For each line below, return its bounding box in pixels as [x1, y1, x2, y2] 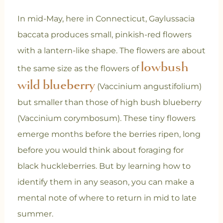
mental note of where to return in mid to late [17, 193, 197, 203]
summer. [17, 209, 53, 219]
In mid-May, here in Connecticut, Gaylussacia [17, 14, 195, 23]
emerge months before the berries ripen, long [17, 129, 201, 139]
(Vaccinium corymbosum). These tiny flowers [17, 113, 196, 123]
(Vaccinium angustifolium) [95, 82, 202, 91]
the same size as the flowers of [17, 64, 141, 73]
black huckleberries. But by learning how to [17, 161, 191, 171]
